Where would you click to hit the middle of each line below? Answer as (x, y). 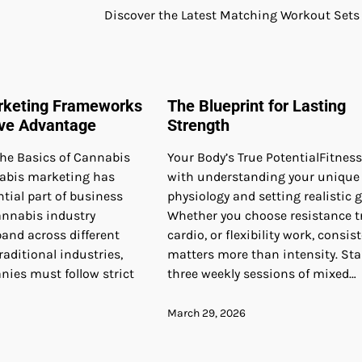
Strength (198, 125)
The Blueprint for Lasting (256, 105)
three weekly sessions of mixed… (261, 273)
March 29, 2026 (206, 313)
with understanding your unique (263, 176)
